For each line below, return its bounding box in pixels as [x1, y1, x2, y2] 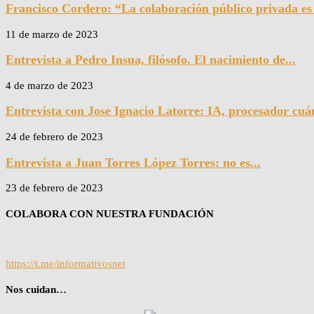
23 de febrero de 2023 [6, 182, 103, 194]
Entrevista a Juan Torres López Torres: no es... [6, 155, 261, 170]
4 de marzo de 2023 [6, 79, 93, 91]
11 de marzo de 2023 [6, 28, 98, 40]
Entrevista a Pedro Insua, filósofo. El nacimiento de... [6, 53, 296, 67]
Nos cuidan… [6, 283, 67, 295]
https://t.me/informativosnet [6, 257, 125, 269]
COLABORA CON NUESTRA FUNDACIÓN [6, 207, 214, 219]
